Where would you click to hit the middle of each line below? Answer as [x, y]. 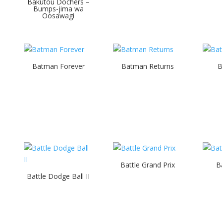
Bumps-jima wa [58, 8]
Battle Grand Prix [148, 165]
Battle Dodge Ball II [58, 176]
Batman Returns [148, 66]
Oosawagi [58, 15]
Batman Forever [58, 66]
